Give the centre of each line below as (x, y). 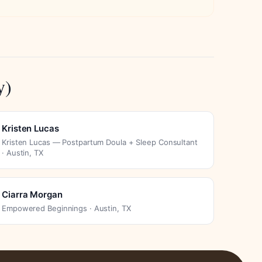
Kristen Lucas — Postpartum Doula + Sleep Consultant (100, 142)
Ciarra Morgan (32, 194)
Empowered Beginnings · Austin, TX (66, 208)
